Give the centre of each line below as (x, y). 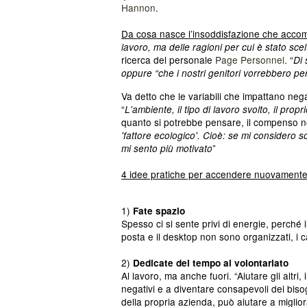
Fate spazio (159, 211)
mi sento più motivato (167, 148)
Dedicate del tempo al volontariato (211, 263)
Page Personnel (250, 60)
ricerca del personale (168, 60)
